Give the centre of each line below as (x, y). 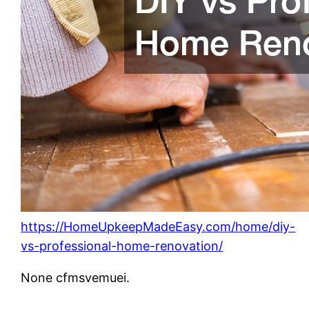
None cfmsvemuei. (76, 277)
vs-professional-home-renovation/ (122, 246)
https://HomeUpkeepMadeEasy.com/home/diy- (158, 226)
